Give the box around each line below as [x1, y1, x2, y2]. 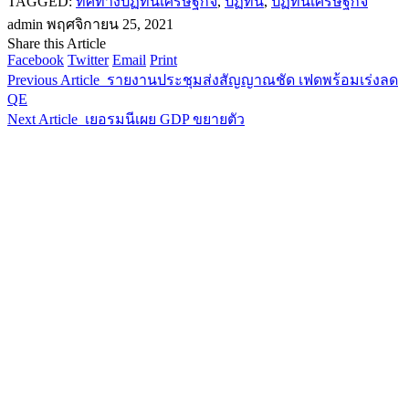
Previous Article [7, 71, 100, 88]
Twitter [68, 51, 109, 68]
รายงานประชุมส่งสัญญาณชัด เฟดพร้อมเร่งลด [107, 71, 398, 88]
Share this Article [7, 35, 106, 51]
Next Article [7, 110, 78, 127]
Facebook [7, 51, 64, 68]
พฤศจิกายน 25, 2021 [47, 16, 173, 32]
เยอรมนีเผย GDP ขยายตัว [85, 110, 245, 127]
